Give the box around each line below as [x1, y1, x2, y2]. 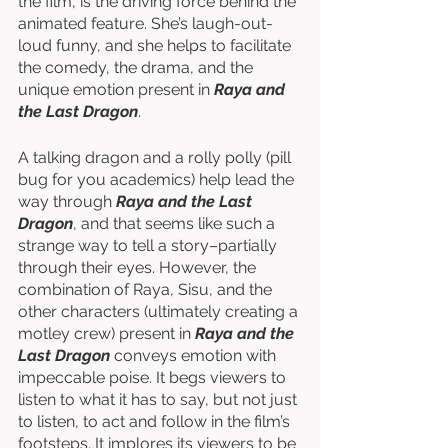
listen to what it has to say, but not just [18, 390, 301, 409]
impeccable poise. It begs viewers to [18, 368, 290, 387]
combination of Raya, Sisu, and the [18, 280, 276, 299]
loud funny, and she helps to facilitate [18, 36, 295, 55]
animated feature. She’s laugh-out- [18, 14, 273, 33]
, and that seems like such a [73, 214, 279, 233]
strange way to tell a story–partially [18, 236, 281, 255]
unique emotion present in [18, 80, 214, 99]
